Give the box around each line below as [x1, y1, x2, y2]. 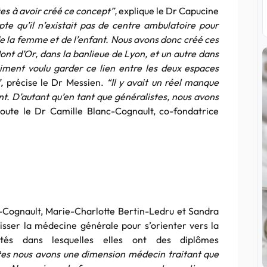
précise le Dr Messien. [3, 76, 107, 88]
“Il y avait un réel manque [106, 76, 219, 88]
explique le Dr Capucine [119, 5, 219, 17]
